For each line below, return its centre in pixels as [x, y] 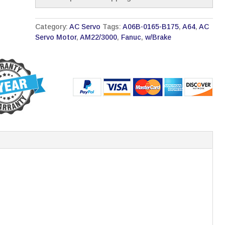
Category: [52, 27]
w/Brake [158, 37]
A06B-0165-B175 [151, 27]
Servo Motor [56, 37]
